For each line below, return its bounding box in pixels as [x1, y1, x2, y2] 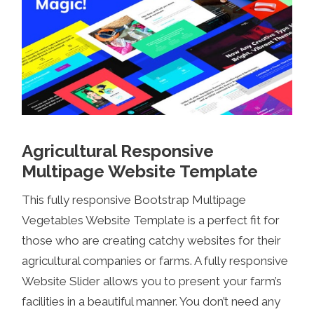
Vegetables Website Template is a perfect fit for [22, 213, 280, 228]
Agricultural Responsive [22, 140, 214, 161]
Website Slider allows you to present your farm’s [22, 274, 282, 289]
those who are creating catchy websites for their [22, 233, 282, 248]
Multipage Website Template [22, 161, 259, 182]
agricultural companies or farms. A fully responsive [22, 254, 289, 268]
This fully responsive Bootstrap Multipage [22, 193, 247, 207]
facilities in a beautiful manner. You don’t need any [22, 294, 281, 309]
